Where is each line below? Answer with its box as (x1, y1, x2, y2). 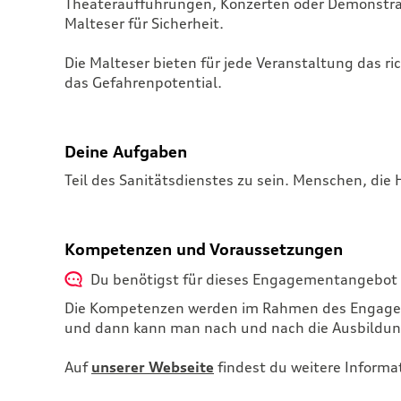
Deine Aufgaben (64, 141, 187, 161)
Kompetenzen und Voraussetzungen (64, 238, 343, 259)
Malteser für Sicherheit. (64, 13, 224, 32)
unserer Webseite (91, 357, 214, 376)
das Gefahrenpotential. (64, 73, 222, 91)
